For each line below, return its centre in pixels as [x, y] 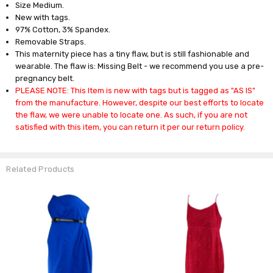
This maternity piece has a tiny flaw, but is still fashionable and [133, 54]
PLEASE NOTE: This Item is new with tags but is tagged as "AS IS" [136, 90]
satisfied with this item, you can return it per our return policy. [130, 127]
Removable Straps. [51, 41]
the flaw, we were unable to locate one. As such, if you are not [132, 115]
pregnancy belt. [45, 78]
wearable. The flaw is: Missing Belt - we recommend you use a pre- [140, 66]
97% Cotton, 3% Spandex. [63, 29]
